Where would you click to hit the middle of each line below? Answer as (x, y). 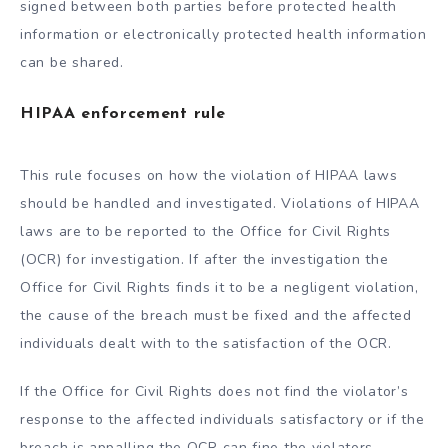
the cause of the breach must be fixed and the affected (216, 315)
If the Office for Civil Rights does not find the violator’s (214, 392)
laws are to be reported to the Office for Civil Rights (205, 231)
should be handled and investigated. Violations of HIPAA (220, 203)
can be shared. (72, 62)
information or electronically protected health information (223, 34)
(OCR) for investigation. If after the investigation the (204, 259)
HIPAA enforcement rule (123, 113)
